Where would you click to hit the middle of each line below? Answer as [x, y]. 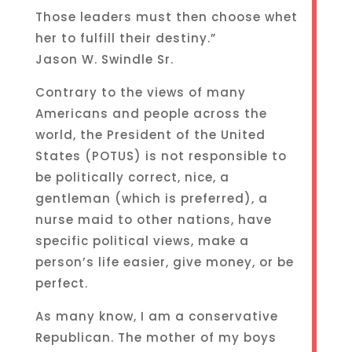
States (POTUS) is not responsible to [161, 156]
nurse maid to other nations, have [153, 220]
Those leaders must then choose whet [166, 17]
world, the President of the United [150, 135]
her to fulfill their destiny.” [125, 38]
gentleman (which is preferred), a [151, 198]
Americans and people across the [151, 114]
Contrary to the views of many [140, 92]
